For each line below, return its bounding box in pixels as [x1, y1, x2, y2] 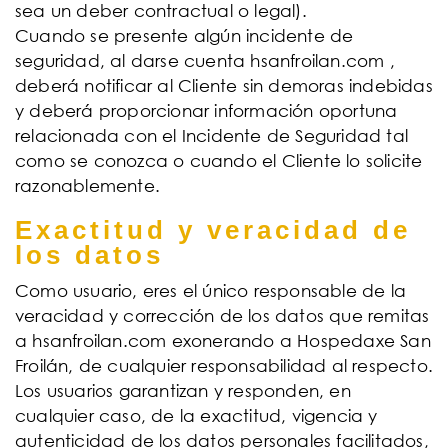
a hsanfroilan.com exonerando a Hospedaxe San [15, 330, 431, 351]
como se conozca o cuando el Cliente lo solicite [15, 150, 423, 171]
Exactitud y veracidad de [15, 216, 411, 244]
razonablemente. [15, 175, 160, 196]
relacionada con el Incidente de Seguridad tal [15, 125, 409, 146]
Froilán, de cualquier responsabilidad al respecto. [15, 355, 434, 376]
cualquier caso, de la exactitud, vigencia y [15, 405, 378, 426]
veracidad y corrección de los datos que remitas [15, 305, 430, 326]
